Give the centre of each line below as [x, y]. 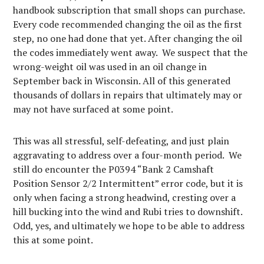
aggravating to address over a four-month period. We [128, 155]
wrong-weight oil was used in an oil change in [110, 66]
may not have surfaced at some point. [93, 109]
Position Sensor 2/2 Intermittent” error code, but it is [128, 183]
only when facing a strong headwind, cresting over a [125, 197]
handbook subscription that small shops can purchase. [129, 10]
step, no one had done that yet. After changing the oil [128, 38]
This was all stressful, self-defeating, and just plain [121, 141]
